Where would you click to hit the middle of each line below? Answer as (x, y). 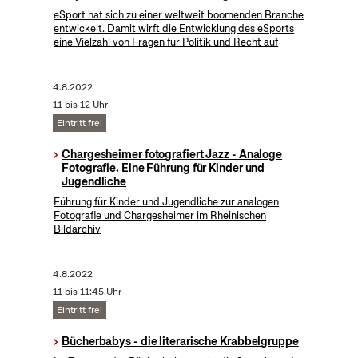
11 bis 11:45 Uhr (87, 292)
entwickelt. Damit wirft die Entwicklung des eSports (174, 29)
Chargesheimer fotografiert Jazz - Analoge (172, 155)
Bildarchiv (78, 229)
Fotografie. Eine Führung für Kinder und (163, 168)
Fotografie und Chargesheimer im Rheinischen (160, 216)
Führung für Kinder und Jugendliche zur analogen (167, 202)
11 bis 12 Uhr (80, 105)
